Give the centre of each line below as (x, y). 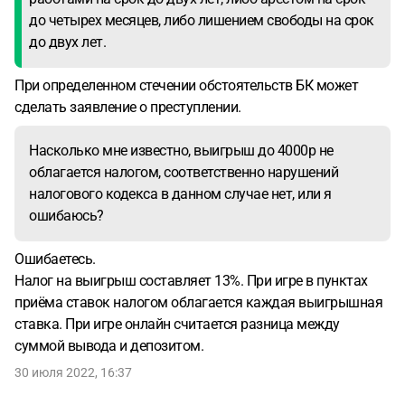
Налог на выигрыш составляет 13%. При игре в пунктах (191, 281)
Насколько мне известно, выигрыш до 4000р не (181, 151)
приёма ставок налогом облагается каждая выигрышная (198, 302)
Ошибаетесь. (55, 259)
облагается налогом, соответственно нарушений (184, 172)
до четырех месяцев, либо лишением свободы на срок (202, 20)
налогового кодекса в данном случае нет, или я (180, 194)
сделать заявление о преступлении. (128, 107)
